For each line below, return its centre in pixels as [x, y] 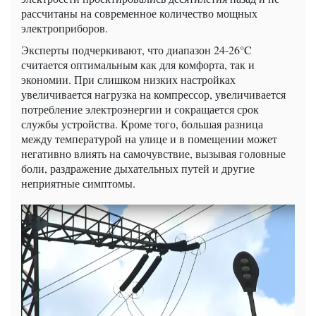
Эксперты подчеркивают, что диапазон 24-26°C [136, 50]
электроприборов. [65, 28]
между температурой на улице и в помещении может [149, 139]
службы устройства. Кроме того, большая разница [142, 124]
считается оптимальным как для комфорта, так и [138, 65]
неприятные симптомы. [78, 183]
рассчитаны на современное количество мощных [139, 13]
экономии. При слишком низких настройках [128, 80]
